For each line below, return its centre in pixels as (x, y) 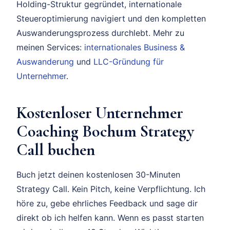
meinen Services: (50, 47)
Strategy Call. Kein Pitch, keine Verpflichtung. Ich (111, 189)
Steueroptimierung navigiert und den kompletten (111, 19)
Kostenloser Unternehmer (100, 113)
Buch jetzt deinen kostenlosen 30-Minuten (98, 175)
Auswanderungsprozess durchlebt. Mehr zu (100, 33)
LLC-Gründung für (129, 62)
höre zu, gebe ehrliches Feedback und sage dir (107, 204)
